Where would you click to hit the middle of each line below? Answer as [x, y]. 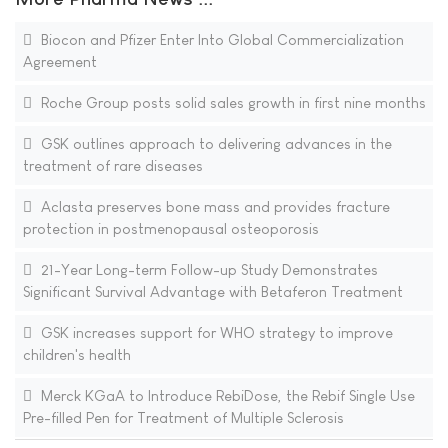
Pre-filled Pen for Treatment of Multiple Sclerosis [183, 418]
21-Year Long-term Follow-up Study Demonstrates [207, 270]
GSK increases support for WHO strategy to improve [214, 333]
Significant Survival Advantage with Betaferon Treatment [212, 292]
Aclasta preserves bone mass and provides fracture [213, 207]
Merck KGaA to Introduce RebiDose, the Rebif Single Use [225, 396]
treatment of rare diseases [112, 166]
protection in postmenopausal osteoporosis [170, 229]
